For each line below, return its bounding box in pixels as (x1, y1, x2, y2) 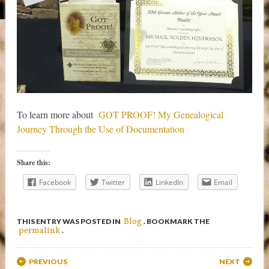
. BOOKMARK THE (143, 216, 210, 226)
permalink (18, 225, 60, 237)
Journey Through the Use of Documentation (16, 122, 184, 135)
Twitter (101, 177, 125, 187)
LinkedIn (155, 177, 183, 187)
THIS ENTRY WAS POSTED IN (16, 216, 122, 226)
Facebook (38, 177, 71, 187)
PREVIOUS (28, 256, 67, 266)
